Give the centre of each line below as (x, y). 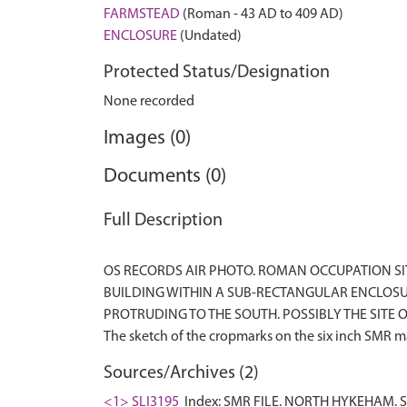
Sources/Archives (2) (181, 373)
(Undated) (209, 36)
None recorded (149, 102)
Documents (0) (165, 177)
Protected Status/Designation (217, 73)
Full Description (163, 221)
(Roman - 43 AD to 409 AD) (262, 15)
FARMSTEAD (142, 15)
